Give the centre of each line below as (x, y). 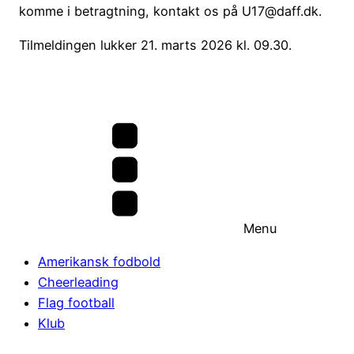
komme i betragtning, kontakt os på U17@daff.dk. (171, 11)
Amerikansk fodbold (99, 261)
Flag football (76, 302)
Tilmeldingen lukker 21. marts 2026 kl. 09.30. (156, 45)
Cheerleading (78, 282)
